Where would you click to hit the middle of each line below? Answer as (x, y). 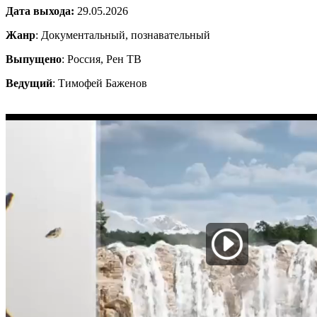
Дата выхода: (40, 11)
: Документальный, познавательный (123, 35)
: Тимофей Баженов (100, 83)
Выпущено (34, 59)
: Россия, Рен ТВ (102, 59)
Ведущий (29, 83)
